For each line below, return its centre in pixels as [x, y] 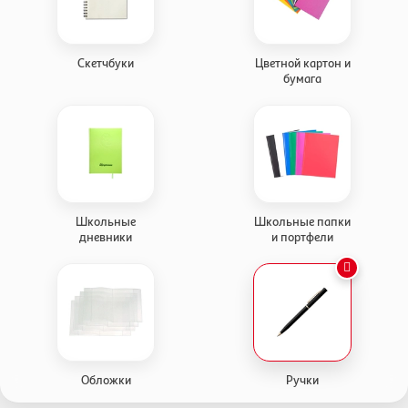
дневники [106, 236]
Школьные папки [302, 221]
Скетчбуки [106, 62]
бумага [302, 78]
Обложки [106, 379]
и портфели [302, 236]
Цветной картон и [302, 62]
